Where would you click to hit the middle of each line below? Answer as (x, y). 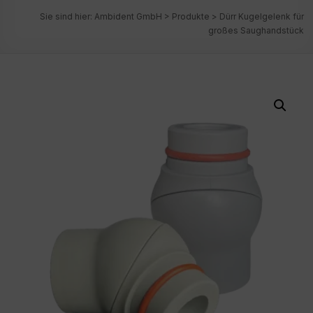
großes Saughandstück (256, 30)
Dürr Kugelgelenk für (261, 16)
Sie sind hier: (67, 16)
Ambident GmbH (128, 16)
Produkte (190, 16)
